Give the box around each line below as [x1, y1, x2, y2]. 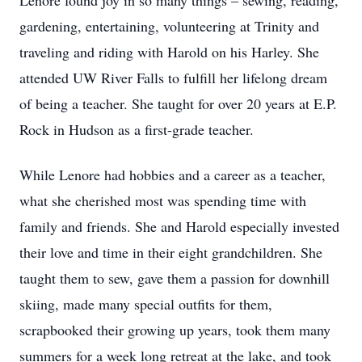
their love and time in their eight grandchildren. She [19, 242, 322, 262]
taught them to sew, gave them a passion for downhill [19, 268, 330, 288]
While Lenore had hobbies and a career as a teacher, [19, 165, 326, 184]
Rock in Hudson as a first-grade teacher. [19, 120, 254, 139]
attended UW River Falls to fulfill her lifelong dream [19, 68, 327, 87]
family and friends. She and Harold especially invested [19, 217, 339, 236]
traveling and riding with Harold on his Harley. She [19, 42, 319, 61]
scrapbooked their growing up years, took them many [19, 320, 330, 339]
